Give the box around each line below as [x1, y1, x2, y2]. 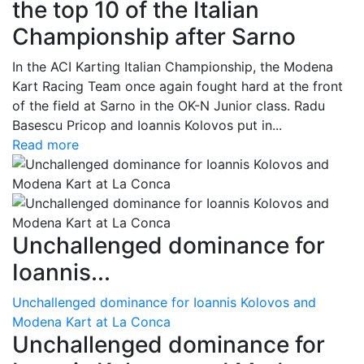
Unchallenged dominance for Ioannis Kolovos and [12, 294, 316, 311]
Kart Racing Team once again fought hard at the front [12, 78, 343, 95]
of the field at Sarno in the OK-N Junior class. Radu [12, 97, 325, 115]
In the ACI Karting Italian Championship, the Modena [12, 58, 333, 76]
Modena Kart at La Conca [12, 314, 171, 331]
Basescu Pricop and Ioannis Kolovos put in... [12, 117, 282, 134]
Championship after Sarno [12, 23, 296, 51]
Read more [12, 136, 79, 154]
